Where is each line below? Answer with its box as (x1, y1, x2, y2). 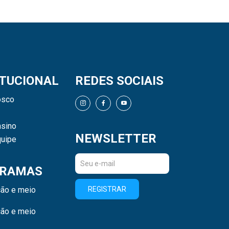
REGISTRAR (88, 185, 127, 193)
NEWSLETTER (75, 131, 157, 146)
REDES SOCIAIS (75, 73, 164, 88)
